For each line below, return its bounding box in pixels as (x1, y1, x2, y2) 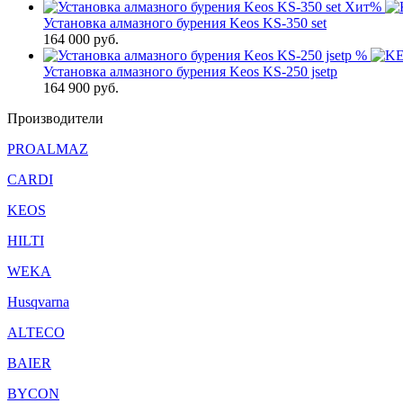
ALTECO (7, 325, 65, 340)
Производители (7, 111, 103, 126)
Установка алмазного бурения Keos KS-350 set (43, 15, 327, 31)
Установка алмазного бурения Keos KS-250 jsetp (43, 64, 337, 79)
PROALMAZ (7, 141, 88, 157)
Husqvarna (7, 294, 69, 309)
